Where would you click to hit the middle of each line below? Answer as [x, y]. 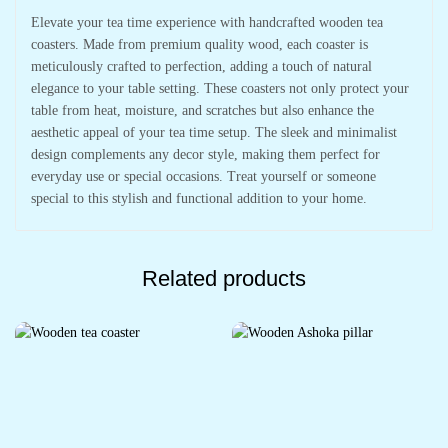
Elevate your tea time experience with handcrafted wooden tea [207, 22]
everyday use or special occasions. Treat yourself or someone [203, 176]
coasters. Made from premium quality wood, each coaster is [199, 44]
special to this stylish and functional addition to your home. [199, 198]
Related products [224, 278]
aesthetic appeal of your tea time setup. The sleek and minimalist [214, 132]
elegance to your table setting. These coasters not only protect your [220, 88]
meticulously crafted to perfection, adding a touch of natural [201, 66]
